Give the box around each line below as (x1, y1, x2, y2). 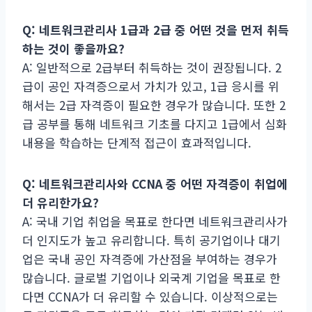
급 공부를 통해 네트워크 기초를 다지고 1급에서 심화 (22, 114, 287, 132)
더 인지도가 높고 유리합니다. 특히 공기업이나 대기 (22, 231, 281, 249)
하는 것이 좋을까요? (22, 39, 125, 57)
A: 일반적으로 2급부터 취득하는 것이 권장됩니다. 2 (22, 58, 281, 76)
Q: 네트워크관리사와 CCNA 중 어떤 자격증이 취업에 (22, 174, 288, 192)
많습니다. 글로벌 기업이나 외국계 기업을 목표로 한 (22, 268, 281, 286)
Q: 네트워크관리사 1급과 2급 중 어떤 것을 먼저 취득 (22, 20, 289, 38)
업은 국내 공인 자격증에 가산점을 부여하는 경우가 (22, 249, 277, 267)
